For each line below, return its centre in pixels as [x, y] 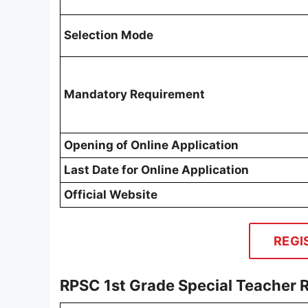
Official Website [111, 194]
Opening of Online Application [151, 145]
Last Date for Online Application [156, 169]
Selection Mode [109, 35]
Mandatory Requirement [134, 94]
